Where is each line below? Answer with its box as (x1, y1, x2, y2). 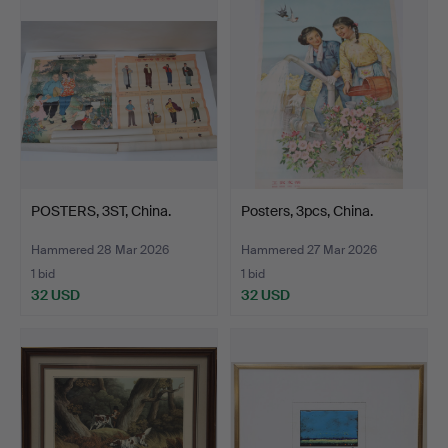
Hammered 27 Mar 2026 (241, 242, 377, 259)
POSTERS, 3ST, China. (31, 202, 171, 221)
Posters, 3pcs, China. (241, 202, 373, 221)
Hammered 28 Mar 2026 (31, 242, 169, 259)
